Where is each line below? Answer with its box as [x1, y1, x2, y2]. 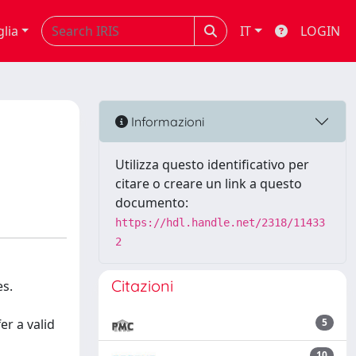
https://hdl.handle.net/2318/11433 [115, 216, 325, 229]
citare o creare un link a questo [115, 175, 302, 192]
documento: [115, 194, 188, 211]
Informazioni [128, 113, 204, 130]
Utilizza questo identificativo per [115, 156, 309, 173]
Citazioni [111, 276, 173, 296]
